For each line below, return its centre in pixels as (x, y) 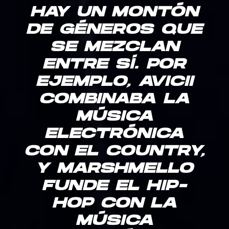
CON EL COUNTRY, (114, 152)
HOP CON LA (114, 204)
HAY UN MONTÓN (114, 13)
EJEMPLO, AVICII (114, 83)
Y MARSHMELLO (114, 169)
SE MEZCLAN (114, 48)
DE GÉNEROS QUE (114, 30)
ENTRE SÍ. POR (114, 65)
